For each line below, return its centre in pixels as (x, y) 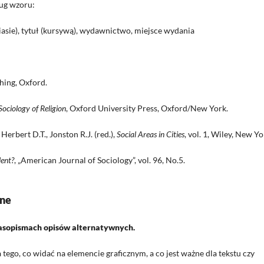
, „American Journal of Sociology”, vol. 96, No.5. (100, 160)
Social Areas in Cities (151, 134)
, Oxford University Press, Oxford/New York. (147, 108)
